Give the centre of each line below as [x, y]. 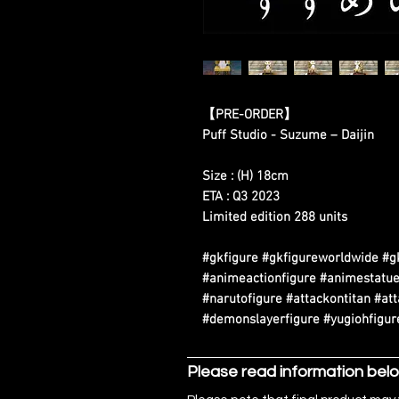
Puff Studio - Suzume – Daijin [288, 136]
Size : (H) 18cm [245, 177]
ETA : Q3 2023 [241, 197]
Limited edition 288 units [275, 218]
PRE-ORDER [249, 115]
